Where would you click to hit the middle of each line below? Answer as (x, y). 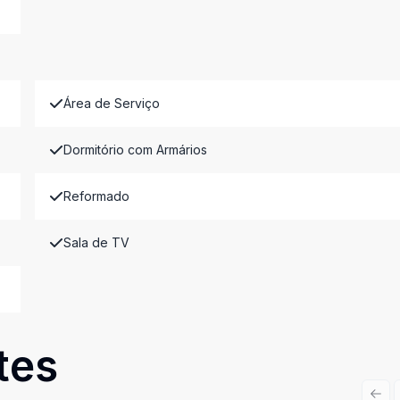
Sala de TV (96, 242)
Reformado (96, 196)
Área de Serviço (111, 103)
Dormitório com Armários (135, 150)
